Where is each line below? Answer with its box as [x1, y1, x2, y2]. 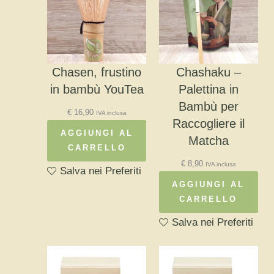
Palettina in [178, 82, 239, 96]
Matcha [188, 133, 229, 147]
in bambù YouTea [50, 82, 144, 96]
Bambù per [178, 99, 239, 113]
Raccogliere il [172, 116, 245, 130]
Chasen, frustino [52, 65, 142, 79]
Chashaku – [176, 65, 241, 79]
